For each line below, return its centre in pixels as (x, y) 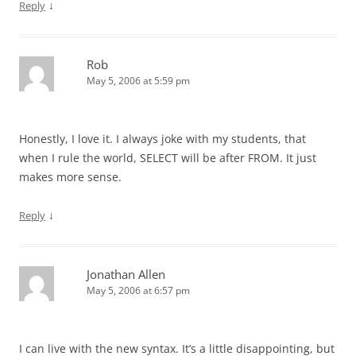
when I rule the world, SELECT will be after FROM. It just (168, 158)
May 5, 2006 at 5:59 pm (138, 81)
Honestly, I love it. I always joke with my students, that (163, 139)
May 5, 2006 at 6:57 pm (138, 290)
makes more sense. (70, 177)
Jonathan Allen (126, 274)
